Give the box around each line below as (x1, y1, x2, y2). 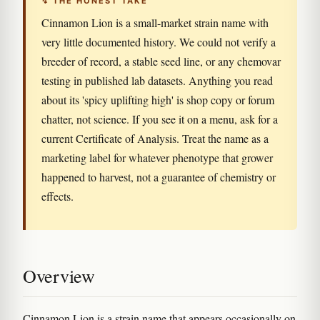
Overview (23, 264, 95, 288)
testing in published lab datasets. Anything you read (41, 73, 273, 88)
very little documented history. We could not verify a (41, 34, 276, 49)
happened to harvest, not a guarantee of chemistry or (41, 169, 276, 184)
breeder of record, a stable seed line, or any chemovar (41, 54, 281, 69)
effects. (41, 189, 74, 204)
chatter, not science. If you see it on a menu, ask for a (41, 111, 278, 126)
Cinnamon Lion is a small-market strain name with (41, 15, 269, 30)
